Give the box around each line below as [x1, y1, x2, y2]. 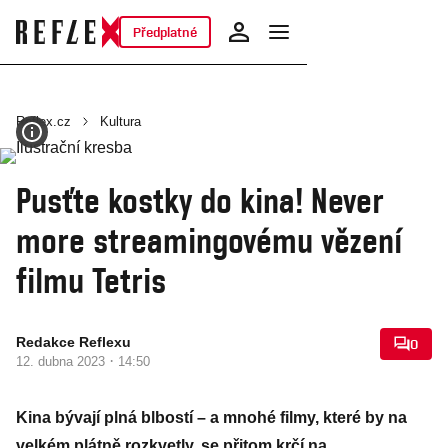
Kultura [100, 114, 141, 129]
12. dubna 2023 [16, 354, 109, 369]
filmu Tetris [16, 259, 166, 301]
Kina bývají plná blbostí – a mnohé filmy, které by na [16, 409, 407, 426]
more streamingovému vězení [16, 219, 402, 261]
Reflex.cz [16, 114, 71, 129]
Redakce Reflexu [16, 334, 131, 350]
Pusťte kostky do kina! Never [16, 179, 384, 221]
